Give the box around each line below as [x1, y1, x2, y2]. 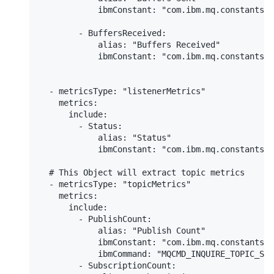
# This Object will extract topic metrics [39, 168, 245, 178]
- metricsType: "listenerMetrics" [39, 86, 206, 97]
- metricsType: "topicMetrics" [39, 179, 191, 190]
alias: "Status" [39, 133, 171, 143]
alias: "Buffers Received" [39, 40, 220, 50]
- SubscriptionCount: [39, 261, 176, 271]
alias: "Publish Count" [39, 226, 206, 236]
